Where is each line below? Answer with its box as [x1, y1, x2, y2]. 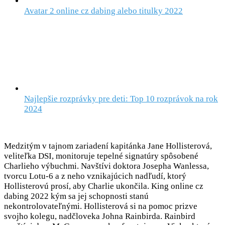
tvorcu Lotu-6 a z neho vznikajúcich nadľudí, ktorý [4, 171, 186, 181]
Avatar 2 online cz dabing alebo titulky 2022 [24, 6, 183, 16]
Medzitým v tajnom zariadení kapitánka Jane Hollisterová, [4, 141, 212, 151]
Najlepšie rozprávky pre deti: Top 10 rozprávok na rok [24, 94, 218, 104]
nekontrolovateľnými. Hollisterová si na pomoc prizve [4, 201, 197, 211]
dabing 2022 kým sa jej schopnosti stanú [4, 191, 149, 201]
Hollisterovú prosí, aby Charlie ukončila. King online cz [4, 181, 203, 191]
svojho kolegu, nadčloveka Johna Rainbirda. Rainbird [4, 211, 195, 221]
